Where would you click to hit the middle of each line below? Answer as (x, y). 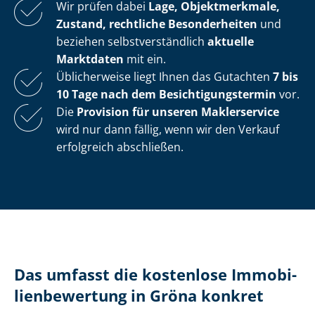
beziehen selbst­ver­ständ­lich (132, 42)
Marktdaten (90, 59)
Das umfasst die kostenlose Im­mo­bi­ (155, 275)
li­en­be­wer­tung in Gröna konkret (139, 296)
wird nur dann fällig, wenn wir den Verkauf (168, 130)
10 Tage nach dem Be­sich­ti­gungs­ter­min (166, 95)
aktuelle (231, 42)
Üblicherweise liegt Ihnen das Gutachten (165, 77)
